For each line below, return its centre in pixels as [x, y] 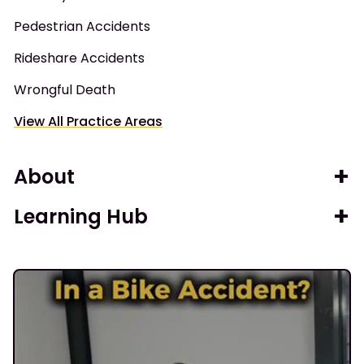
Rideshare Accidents [79, 58]
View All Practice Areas [88, 121]
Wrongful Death [65, 89]
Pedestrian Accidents [82, 26]
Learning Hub [81, 216]
